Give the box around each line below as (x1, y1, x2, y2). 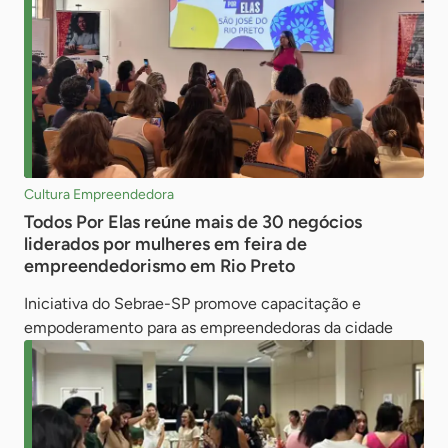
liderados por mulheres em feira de (24, 232, 307, 255)
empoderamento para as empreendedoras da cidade (24, 317, 393, 337)
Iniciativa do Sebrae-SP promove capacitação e (24, 293, 361, 313)
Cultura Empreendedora (24, 185, 174, 203)
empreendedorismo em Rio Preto (24, 254, 295, 277)
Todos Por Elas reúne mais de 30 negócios (24, 210, 362, 233)
